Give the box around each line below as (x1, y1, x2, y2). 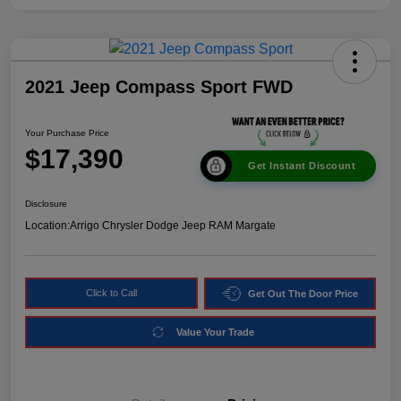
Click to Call (85, 287, 137, 299)
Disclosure (25, 199, 67, 209)
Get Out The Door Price (247, 287, 358, 299)
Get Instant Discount (248, 160, 355, 172)
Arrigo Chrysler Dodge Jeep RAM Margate (70, 219, 276, 233)
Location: (25, 219, 70, 233)
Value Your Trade (176, 326, 254, 337)
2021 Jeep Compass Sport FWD (25, 77, 293, 98)
